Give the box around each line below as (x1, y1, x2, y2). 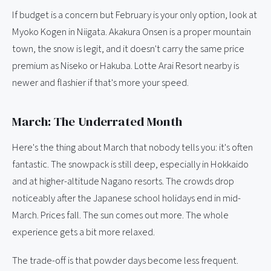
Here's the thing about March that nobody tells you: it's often (12, 140, 253, 155)
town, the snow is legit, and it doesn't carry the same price (12, 41, 244, 56)
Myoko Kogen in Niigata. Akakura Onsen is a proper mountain (12, 24, 251, 39)
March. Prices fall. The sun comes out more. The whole (12, 207, 229, 223)
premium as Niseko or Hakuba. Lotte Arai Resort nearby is (12, 58, 239, 73)
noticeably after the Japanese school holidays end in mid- (12, 191, 241, 206)
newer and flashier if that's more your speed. (12, 75, 189, 90)
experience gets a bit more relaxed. (12, 224, 155, 240)
